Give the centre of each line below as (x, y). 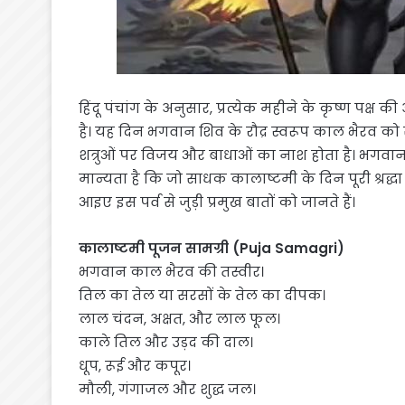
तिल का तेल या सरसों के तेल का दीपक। (202, 296)
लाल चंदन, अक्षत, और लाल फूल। (179, 319)
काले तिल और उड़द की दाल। (166, 343)
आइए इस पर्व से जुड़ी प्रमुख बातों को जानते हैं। (217, 202)
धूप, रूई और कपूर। (135, 366)
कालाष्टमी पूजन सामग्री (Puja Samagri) (212, 249)
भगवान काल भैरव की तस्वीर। (171, 272)
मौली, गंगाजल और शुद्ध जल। (167, 390)
